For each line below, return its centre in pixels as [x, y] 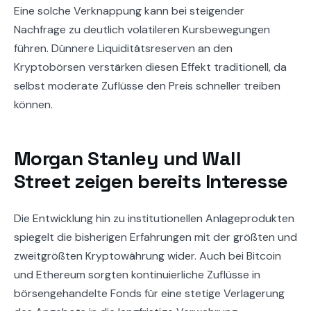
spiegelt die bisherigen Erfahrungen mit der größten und [155, 237]
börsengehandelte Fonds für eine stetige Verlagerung [149, 293]
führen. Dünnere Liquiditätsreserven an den [123, 49]
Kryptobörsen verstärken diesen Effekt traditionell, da [150, 67]
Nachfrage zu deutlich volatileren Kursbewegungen [142, 30]
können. [33, 105]
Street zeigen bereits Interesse [151, 182]
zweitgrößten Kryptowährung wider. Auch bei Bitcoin [148, 255]
